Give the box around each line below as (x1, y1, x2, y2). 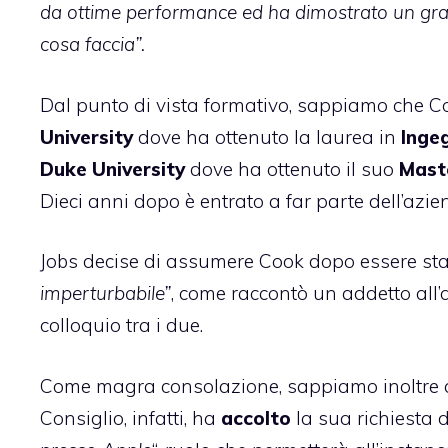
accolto (221, 405, 291, 430)
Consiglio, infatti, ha (40, 405, 221, 430)
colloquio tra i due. (40, 313, 203, 338)
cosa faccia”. (40, 32, 145, 57)
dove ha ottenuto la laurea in (133, 124, 401, 149)
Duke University (40, 156, 185, 181)
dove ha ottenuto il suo (185, 156, 399, 181)
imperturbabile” (40, 281, 171, 306)
